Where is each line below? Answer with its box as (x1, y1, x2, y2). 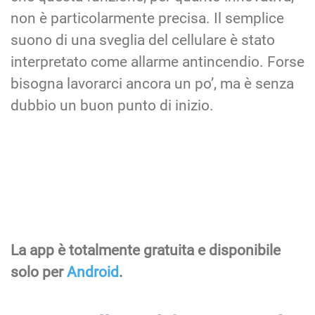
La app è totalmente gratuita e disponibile (11, 242, 281, 259)
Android (67, 264, 119, 281)
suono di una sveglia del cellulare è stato (11, 32, 275, 49)
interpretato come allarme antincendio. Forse (11, 53, 304, 71)
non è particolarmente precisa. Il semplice (11, 10, 284, 27)
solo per (11, 264, 67, 281)
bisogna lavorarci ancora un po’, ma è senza (11, 75, 294, 93)
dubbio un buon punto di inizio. (11, 97, 214, 115)
